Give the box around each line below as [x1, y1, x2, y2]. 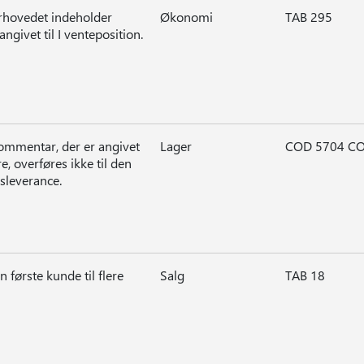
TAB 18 [284, 266, 325, 284]
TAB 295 [284, 8, 332, 25]
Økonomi [159, 8, 213, 25]
